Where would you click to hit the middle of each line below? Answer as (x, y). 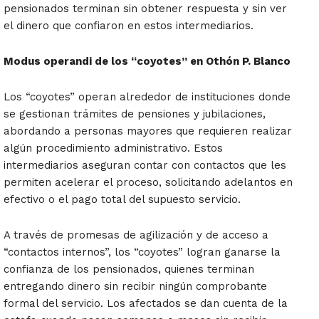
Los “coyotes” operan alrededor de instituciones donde (147, 97)
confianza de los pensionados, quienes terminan (129, 270)
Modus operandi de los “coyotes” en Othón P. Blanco (147, 62)
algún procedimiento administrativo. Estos (113, 148)
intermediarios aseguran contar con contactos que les (145, 166)
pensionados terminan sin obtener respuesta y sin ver (145, 9)
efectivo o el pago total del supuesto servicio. (122, 200)
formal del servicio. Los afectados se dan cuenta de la (146, 304)
